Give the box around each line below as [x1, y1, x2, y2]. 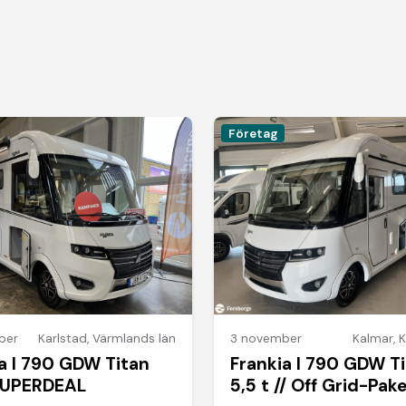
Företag [227, 125, 278, 141]
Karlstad [37, 330, 87, 346]
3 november [230, 330, 303, 346]
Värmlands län [92, 330, 176, 346]
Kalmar [352, 330, 393, 346]
